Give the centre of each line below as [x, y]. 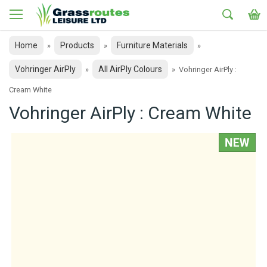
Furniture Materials [152, 45]
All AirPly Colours [130, 69]
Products [77, 45]
